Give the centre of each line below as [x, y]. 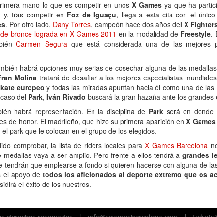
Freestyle [196, 34]
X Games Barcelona [175, 145]
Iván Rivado [66, 97]
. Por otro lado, [29, 24]
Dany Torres [72, 24]
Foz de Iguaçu [92, 15]
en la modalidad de [148, 34]
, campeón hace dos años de [135, 24]
